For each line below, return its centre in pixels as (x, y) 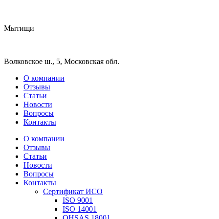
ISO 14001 (80, 209)
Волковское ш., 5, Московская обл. (62, 61)
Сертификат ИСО (73, 191)
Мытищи (19, 28)
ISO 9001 (78, 200)
